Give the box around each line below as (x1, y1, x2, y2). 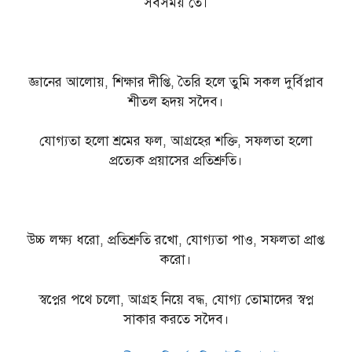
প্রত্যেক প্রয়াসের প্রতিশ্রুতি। (109, 152, 243, 170)
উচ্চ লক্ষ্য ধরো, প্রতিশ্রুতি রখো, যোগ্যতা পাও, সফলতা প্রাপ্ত (27, 232, 324, 249)
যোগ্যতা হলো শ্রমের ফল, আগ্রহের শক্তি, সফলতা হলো (39, 133, 313, 150)
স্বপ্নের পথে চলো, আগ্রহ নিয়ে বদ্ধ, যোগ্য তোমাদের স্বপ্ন (38, 291, 313, 308)
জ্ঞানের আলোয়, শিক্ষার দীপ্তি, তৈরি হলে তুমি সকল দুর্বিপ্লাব (28, 73, 324, 90)
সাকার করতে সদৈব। (123, 310, 229, 328)
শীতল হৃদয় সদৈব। (128, 93, 224, 110)
